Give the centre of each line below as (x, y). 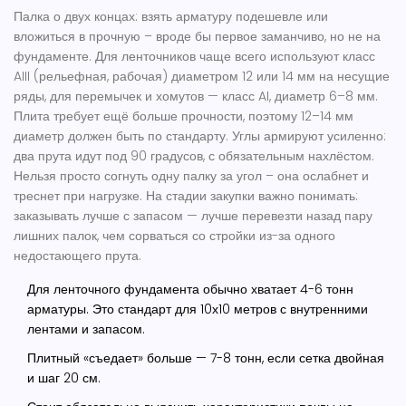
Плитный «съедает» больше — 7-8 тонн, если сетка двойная (206, 358)
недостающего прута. (77, 256)
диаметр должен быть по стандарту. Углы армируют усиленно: (200, 136)
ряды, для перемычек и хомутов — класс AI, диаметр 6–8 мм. (196, 97)
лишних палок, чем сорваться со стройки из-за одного (174, 236)
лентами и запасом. (86, 329)
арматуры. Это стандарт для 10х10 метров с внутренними (198, 309)
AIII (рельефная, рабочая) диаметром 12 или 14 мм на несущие (202, 77)
